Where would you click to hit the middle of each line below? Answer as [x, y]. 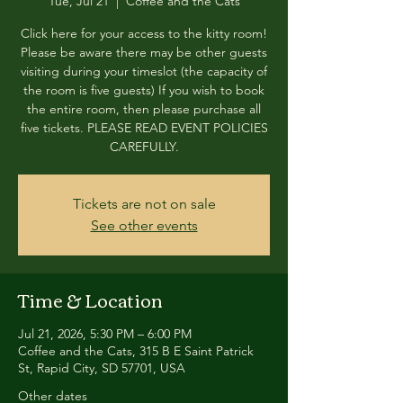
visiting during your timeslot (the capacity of [144, 71]
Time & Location [90, 299]
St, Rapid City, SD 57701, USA [102, 368]
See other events [144, 225]
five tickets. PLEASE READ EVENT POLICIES [144, 128]
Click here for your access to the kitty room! [144, 33]
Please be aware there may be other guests [144, 52]
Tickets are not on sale [144, 204]
